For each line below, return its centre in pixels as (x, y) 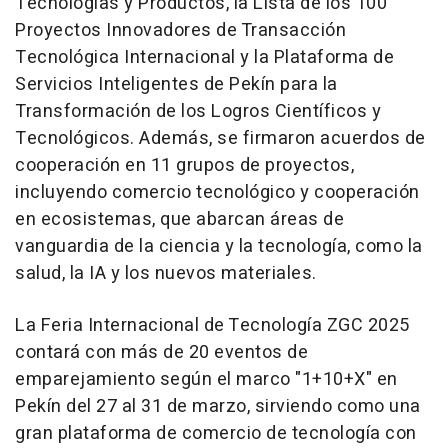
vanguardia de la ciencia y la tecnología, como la (219, 246)
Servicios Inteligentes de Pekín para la (176, 84)
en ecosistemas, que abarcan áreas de (179, 219)
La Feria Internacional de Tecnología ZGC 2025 (212, 325)
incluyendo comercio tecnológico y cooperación (217, 192)
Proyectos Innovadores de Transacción (180, 30)
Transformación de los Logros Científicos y (198, 111)
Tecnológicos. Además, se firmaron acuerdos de (220, 138)
